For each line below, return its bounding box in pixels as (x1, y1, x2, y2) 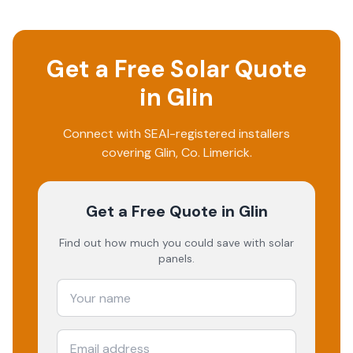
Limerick (203, 144, 250, 161)
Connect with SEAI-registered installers (63, 125, 290, 142)
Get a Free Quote (85, 201, 217, 221)
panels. (158, 251, 195, 266)
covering (101, 144, 154, 161)
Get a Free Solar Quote (46, 54, 307, 84)
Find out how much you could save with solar (59, 236, 294, 250)
